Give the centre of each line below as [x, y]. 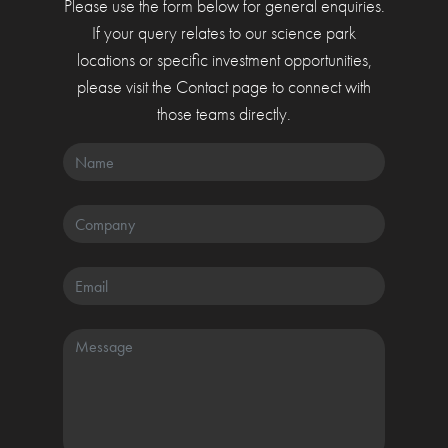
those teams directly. [224, 113]
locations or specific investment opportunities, [224, 59]
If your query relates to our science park [224, 32]
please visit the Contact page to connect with [224, 86]
